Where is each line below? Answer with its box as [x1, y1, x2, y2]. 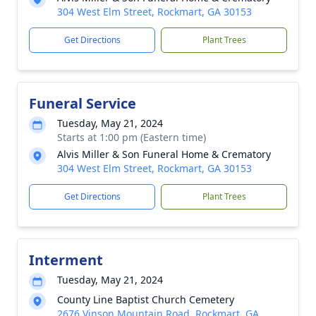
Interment [29, 250, 103, 269]
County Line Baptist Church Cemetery [57, 293, 234, 306]
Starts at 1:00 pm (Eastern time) [57, 130, 206, 144]
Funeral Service [29, 94, 136, 113]
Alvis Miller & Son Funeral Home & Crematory [57, 147, 271, 161]
